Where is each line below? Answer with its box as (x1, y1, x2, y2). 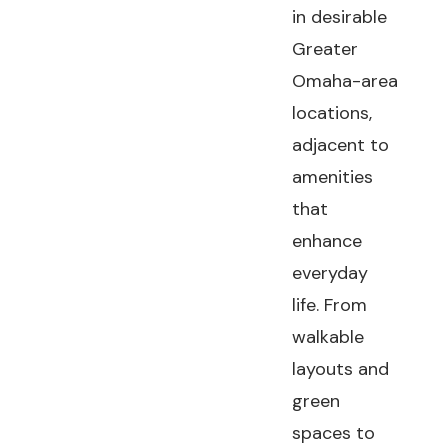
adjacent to (292, 133, 390, 157)
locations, (292, 101, 373, 125)
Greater (292, 37, 359, 61)
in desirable (292, 5, 388, 29)
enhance (292, 229, 363, 253)
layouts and (292, 357, 390, 381)
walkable (292, 325, 365, 349)
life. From (292, 293, 368, 317)
